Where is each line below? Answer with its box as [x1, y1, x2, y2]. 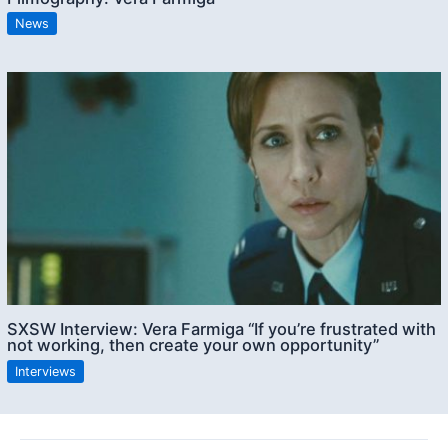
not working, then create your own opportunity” [7, 335, 380, 356]
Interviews [15, 363, 77, 379]
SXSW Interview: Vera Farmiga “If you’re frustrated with [7, 319, 437, 340]
